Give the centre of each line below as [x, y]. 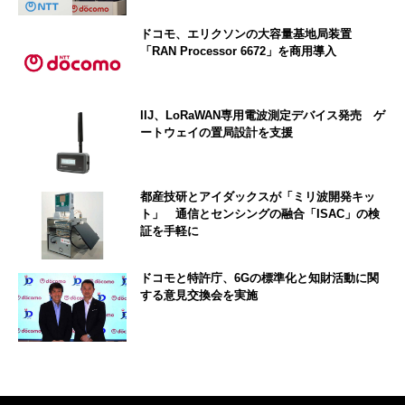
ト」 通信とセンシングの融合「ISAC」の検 [260, 214]
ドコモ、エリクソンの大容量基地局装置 [246, 34]
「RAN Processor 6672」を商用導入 [238, 52]
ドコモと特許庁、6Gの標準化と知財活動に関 [259, 278]
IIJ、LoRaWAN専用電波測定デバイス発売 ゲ [263, 116]
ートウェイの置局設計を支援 [217, 133]
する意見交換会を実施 [199, 296]
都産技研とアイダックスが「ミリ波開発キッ [258, 197]
